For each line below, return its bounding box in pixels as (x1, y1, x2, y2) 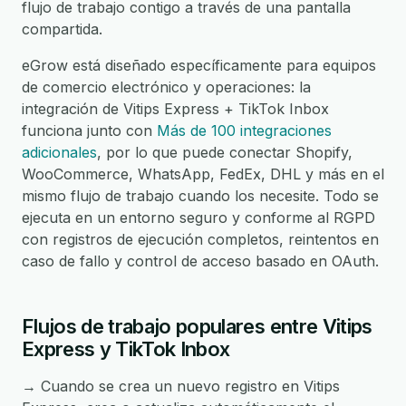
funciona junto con (22, 121, 157, 140)
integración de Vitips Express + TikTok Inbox (22, 100, 329, 118)
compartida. (22, 20, 102, 38)
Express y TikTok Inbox (22, 337, 230, 361)
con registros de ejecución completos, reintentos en (22, 230, 379, 248)
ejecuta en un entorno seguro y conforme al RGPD (22, 208, 375, 227)
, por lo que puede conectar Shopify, (97, 143, 353, 161)
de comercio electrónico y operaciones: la (22, 78, 311, 96)
